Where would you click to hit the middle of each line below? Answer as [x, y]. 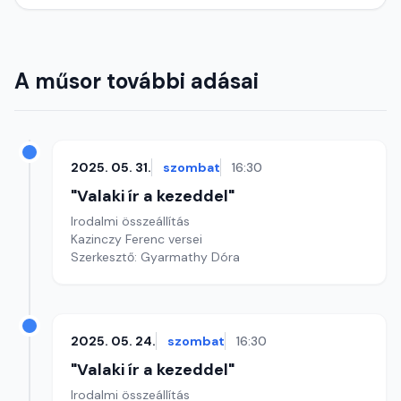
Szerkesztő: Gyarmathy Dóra [155, 257]
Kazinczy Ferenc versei [137, 239]
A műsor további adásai [137, 81]
